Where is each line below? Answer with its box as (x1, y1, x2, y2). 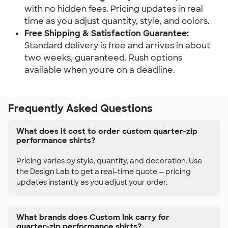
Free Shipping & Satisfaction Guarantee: (24, 28, 189, 39)
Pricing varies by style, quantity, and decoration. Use (16, 156, 202, 165)
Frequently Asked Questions (8, 102, 153, 115)
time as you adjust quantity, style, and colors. (24, 16, 210, 26)
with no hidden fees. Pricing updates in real (24, 4, 203, 14)
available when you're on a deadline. (24, 65, 175, 75)
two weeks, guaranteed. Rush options (24, 52, 182, 63)
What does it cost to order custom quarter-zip (16, 126, 197, 136)
